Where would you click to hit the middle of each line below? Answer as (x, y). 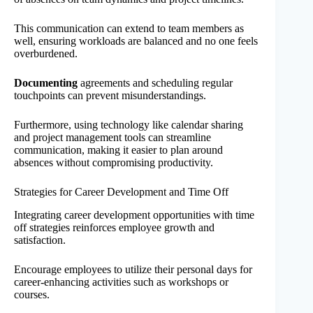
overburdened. (46, 53)
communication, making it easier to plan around (118, 150)
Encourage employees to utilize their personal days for (133, 269)
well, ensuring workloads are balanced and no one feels (136, 41)
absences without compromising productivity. (114, 162)
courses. (32, 294)
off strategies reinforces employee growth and (114, 227)
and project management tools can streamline (112, 137)
